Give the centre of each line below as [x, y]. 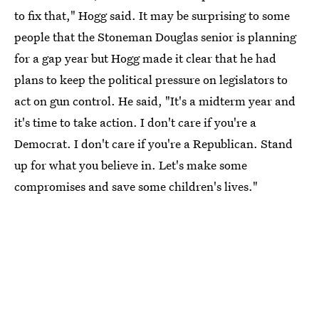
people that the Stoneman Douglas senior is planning [155, 37]
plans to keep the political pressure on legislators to [151, 79]
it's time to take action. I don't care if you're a [135, 122]
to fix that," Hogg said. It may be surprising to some [152, 15]
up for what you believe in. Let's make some [131, 165]
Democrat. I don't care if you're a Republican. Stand [153, 143]
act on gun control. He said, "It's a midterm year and [155, 101]
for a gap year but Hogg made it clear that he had [145, 58]
